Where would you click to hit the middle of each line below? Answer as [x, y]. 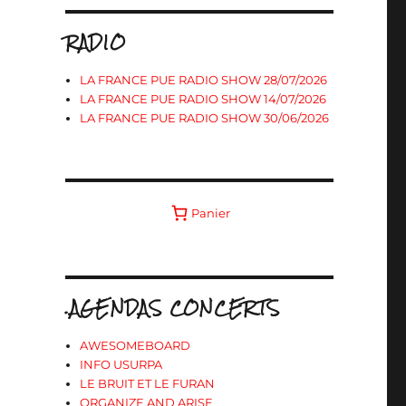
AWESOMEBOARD [135, 345]
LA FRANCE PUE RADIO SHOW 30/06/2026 [205, 118]
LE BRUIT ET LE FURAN [148, 383]
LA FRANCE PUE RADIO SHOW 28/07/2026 [204, 80]
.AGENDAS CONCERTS [172, 308]
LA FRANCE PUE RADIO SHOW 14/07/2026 [203, 99]
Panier [211, 213]
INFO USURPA [121, 364]
